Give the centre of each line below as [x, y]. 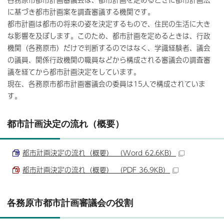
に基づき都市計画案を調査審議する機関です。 [81, 11]
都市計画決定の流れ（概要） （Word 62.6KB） [99, 152]
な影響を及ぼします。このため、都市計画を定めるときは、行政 [109, 35]
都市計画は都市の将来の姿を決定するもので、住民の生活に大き [109, 23]
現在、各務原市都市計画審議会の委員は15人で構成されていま [106, 83]
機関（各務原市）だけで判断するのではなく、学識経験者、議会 [109, 47]
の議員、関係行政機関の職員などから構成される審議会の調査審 [109, 59]
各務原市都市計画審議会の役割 [70, 202]
